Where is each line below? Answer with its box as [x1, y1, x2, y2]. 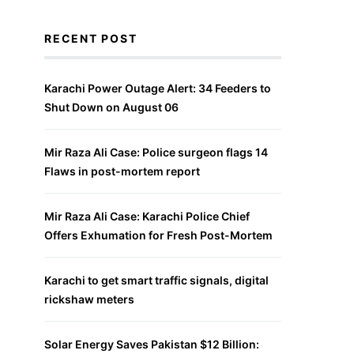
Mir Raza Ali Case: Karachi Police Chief [44, 209, 250, 223]
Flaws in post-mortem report [44, 164, 200, 178]
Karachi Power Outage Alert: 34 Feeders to [44, 81, 271, 95]
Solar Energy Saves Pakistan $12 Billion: [44, 337, 259, 351]
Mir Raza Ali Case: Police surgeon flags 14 [44, 145, 268, 159]
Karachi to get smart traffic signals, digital [44, 273, 269, 287]
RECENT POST [44, 32, 137, 45]
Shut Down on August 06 [44, 100, 179, 114]
